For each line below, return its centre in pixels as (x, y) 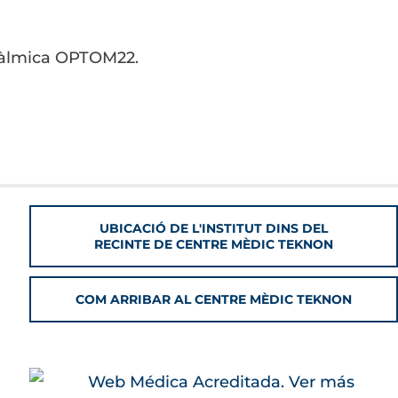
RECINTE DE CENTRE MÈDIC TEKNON (214, 244)
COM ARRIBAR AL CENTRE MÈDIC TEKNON (214, 299)
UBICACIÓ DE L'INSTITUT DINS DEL (214, 228)
